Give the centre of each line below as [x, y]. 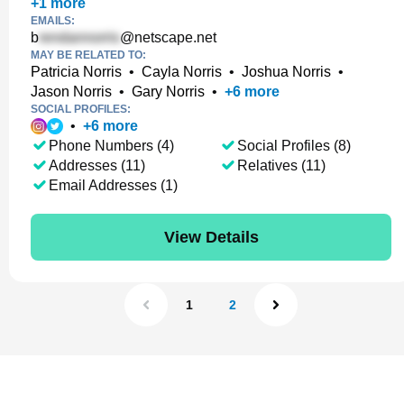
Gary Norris [168, 92]
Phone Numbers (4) [111, 146]
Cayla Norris [182, 72]
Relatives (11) [281, 165]
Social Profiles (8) [294, 146]
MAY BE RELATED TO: [88, 55]
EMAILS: [53, 21]
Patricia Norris [76, 72]
